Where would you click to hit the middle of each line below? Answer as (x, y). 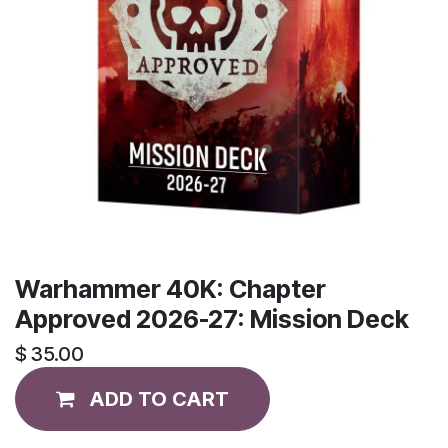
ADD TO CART (159, 398)
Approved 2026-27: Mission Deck (212, 318)
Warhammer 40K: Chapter (170, 288)
